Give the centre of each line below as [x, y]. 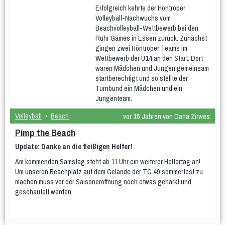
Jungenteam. [114, 98]
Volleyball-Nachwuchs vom [133, 18]
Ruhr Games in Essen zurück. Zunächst [151, 38]
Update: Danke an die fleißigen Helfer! [74, 146]
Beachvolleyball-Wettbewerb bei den [147, 28]
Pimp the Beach [45, 133]
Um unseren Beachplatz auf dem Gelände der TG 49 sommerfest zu [109, 172]
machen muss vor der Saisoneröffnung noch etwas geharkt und [103, 182]
